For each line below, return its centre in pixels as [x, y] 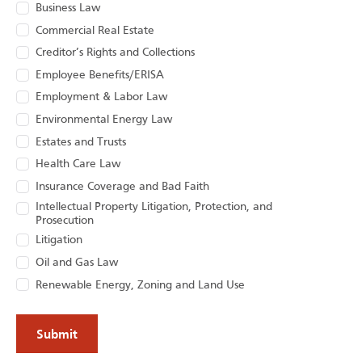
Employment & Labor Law [101, 98]
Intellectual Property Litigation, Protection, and [154, 208]
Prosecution [65, 221]
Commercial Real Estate [95, 31]
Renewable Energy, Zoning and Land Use [140, 285]
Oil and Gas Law [77, 263]
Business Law [68, 8]
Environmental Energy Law [104, 120]
